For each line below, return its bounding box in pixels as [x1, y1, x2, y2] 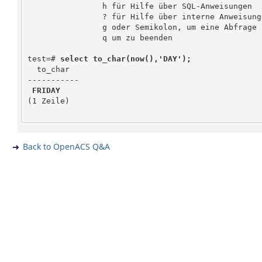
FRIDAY [32, 85, 60, 95]
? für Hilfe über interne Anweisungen [27, 12, 102, 21]
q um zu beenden [27, 33, 102, 42]
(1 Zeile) [27, 96, 70, 105]
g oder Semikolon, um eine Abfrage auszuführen [27, 22, 102, 32]
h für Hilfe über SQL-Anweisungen [27, 1, 102, 11]
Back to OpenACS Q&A [23, 141, 110, 152]
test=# [27, 54, 60, 63]
